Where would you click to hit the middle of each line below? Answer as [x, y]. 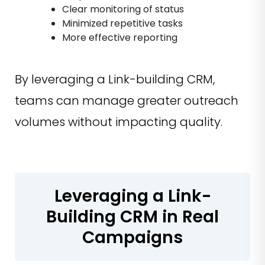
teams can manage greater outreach [127, 101]
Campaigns [132, 238]
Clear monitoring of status [123, 9]
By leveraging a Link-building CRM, [115, 80]
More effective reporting [120, 38]
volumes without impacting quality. [119, 122]
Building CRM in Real [132, 217]
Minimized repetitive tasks [122, 24]
